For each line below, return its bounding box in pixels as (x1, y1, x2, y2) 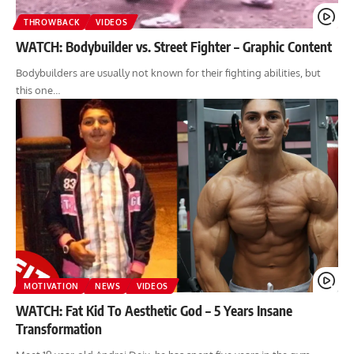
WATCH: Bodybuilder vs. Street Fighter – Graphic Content (16, 37, 332, 55)
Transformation (16, 319, 102, 337)
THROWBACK (24, 17, 81, 27)
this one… (16, 83, 60, 96)
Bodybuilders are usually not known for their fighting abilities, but (16, 66, 321, 79)
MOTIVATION (24, 281, 79, 291)
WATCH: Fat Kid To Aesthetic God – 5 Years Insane (16, 301, 292, 319)
